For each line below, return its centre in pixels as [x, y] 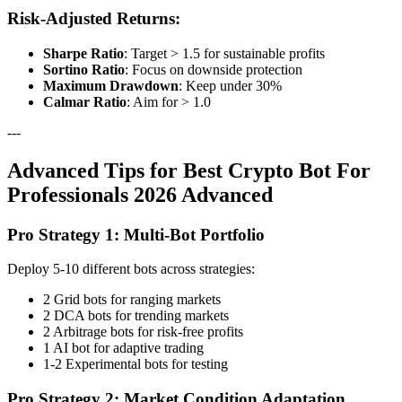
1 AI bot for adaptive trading [123, 348]
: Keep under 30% [230, 85]
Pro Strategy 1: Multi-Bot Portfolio [136, 234]
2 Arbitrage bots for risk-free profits [143, 332]
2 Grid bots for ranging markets [132, 300]
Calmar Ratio [85, 101]
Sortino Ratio [84, 69]
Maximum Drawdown [111, 85]
